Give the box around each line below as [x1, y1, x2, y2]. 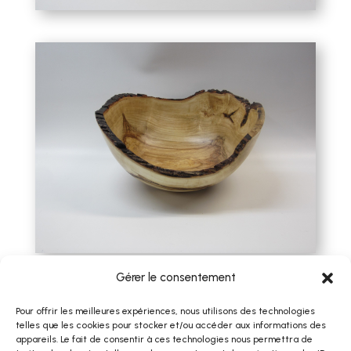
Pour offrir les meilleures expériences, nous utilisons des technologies [16, 306, 315, 317]
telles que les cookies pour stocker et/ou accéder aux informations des [16, 320, 326, 331]
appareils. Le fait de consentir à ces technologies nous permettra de [16, 334, 313, 345]
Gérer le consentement [115, 270, 236, 284]
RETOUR [50, 317, 109, 336]
